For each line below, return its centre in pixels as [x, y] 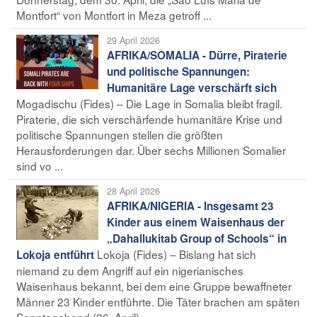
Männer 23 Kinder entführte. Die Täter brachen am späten [158, 301]
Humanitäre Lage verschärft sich [192, 87]
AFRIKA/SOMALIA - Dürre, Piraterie [197, 55]
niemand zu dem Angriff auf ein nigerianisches [130, 270]
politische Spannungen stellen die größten [120, 134]
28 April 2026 [133, 191]
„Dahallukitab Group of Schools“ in [197, 238]
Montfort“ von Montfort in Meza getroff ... [114, 15]
